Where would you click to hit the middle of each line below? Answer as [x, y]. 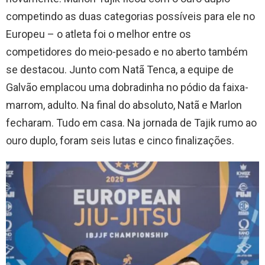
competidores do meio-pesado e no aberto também [127, 52]
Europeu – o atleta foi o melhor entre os [98, 34]
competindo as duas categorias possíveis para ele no [130, 17]
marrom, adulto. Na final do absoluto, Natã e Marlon [124, 105]
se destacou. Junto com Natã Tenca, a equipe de [120, 70]
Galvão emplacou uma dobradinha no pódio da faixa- [127, 88]
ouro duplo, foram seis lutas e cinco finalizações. [121, 141]
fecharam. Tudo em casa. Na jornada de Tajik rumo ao [131, 123]
